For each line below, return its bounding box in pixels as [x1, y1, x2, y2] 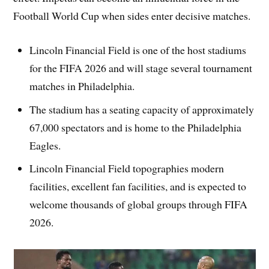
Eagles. [29, 138, 61, 153]
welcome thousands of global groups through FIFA [29, 197, 248, 212]
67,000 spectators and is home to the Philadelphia [29, 119, 242, 134]
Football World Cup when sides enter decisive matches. [13, 8, 251, 23]
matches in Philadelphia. [29, 78, 135, 93]
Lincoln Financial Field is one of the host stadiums [29, 42, 247, 57]
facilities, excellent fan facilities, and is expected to [29, 179, 247, 194]
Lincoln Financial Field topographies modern [29, 161, 225, 176]
